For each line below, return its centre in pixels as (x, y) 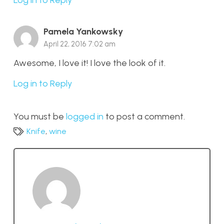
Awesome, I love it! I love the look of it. (89, 63)
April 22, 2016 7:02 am (79, 44)
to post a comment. (144, 117)
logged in (85, 117)
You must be (40, 117)
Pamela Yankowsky (83, 31)
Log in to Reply (43, 84)
